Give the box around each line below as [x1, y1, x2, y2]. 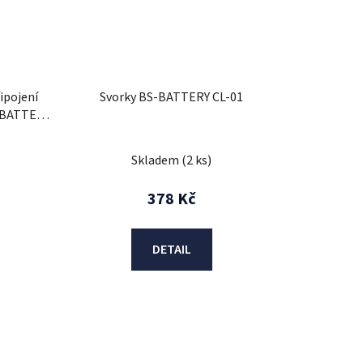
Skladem [131, 151, 182, 169]
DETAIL [152, 240, 191, 258]
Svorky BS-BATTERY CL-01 [100, 88, 244, 106]
